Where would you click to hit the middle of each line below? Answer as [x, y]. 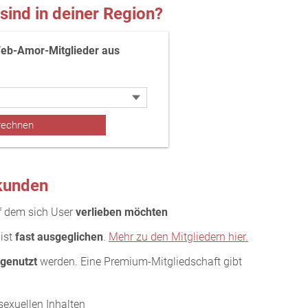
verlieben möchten [122, 212]
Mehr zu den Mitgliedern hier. [178, 237]
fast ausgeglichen [59, 237]
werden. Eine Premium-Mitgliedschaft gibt [140, 262]
